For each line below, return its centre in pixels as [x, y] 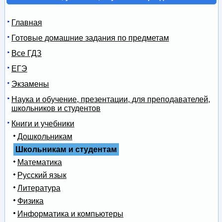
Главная [27, 22]
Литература [39, 188]
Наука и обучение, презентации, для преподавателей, [111, 99]
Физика [30, 201]
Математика [39, 162]
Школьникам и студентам [66, 149]
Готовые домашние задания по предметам [90, 38]
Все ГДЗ [26, 53]
